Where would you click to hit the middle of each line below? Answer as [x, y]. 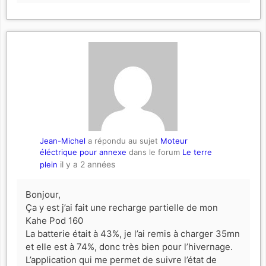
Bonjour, [43, 195]
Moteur [174, 141]
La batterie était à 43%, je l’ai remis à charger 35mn [132, 234]
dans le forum [154, 152]
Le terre [197, 152]
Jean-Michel [62, 141]
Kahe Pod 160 [54, 221]
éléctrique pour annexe [83, 152]
